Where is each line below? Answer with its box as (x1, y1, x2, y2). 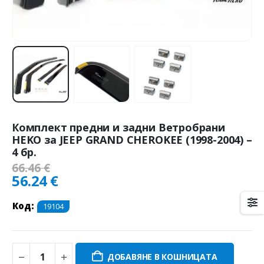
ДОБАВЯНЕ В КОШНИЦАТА (107, 251, 217, 263)
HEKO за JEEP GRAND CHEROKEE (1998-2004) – (12, 132, 252, 147)
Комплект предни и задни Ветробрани (12, 120, 225, 134)
